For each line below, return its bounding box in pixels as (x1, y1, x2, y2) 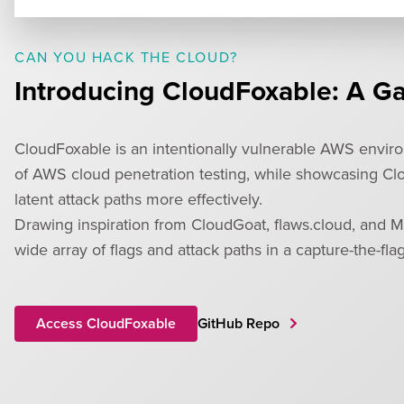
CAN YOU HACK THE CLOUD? (14, 46, 238, 67)
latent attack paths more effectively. (14, 187, 267, 210)
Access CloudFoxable (36, 312, 176, 334)
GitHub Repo (197, 312, 283, 334)
